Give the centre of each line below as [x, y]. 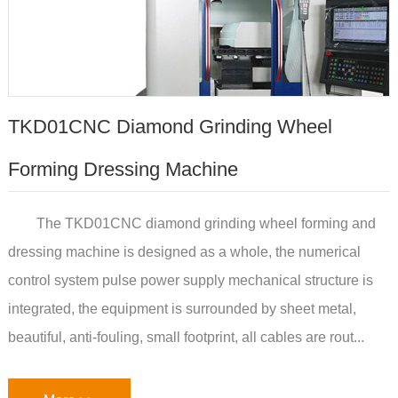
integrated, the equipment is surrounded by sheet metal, [182, 309]
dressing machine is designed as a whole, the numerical [184, 252]
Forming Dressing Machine [123, 170]
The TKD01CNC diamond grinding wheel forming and [206, 224]
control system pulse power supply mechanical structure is [190, 281]
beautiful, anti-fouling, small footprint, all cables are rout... [186, 338]
